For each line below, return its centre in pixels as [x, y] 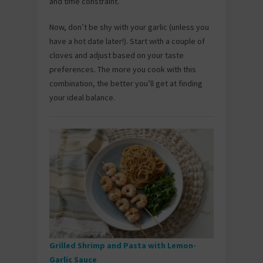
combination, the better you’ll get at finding [126, 83]
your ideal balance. [82, 97]
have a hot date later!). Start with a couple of [127, 41]
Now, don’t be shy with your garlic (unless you [129, 27]
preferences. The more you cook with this [123, 69]
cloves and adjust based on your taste [117, 55]
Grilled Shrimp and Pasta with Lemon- [123, 245]
